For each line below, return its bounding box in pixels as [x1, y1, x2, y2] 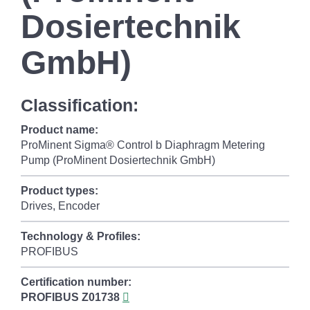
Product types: [21, 185, 98, 197]
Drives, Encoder [21, 200, 100, 212]
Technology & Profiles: [21, 230, 140, 242]
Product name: [21, 124, 98, 136]
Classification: [21, 95, 138, 115]
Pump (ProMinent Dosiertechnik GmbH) [21, 154, 215, 166]
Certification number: [21, 276, 131, 288]
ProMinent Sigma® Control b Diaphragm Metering [21, 139, 265, 151]
